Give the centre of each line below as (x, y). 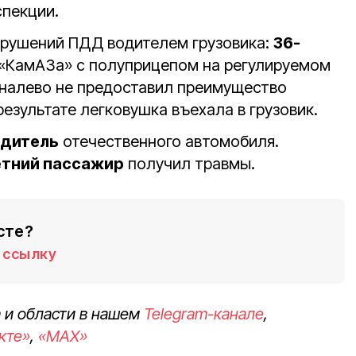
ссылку (29, 253)
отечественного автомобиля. (169, 141)
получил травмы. (190, 163)
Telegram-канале (204, 313)
